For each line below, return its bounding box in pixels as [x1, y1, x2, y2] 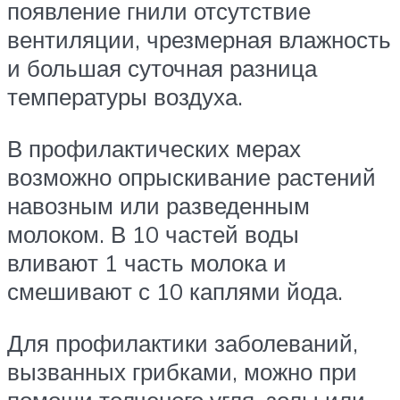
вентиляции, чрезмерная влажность [7, 25, 391, 54]
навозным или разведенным [7, 190, 310, 220]
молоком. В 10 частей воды [7, 219, 299, 248]
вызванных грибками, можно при [7, 356, 357, 386]
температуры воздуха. [7, 82, 243, 112]
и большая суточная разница [7, 54, 317, 83]
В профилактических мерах [7, 133, 301, 162]
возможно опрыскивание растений [7, 162, 376, 191]
